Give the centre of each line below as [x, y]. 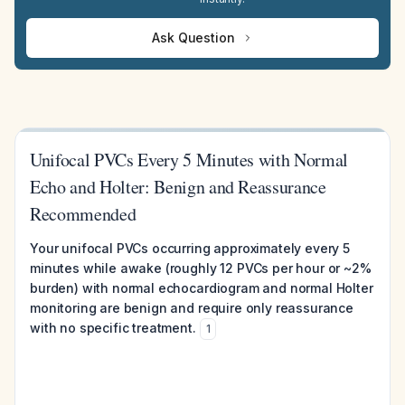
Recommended [83, 214]
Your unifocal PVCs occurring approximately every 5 [190, 248]
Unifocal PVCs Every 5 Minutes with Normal [189, 160]
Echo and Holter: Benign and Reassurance [178, 187]
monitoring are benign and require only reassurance [192, 308]
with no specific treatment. [113, 328]
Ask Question [193, 38]
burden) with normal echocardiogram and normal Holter [202, 288]
